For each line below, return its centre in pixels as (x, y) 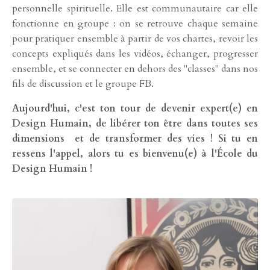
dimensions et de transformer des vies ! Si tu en (135, 139)
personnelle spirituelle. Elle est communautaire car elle (135, 9)
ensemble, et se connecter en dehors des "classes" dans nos (135, 69)
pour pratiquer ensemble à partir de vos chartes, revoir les (135, 39)
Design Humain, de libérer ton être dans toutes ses (135, 124)
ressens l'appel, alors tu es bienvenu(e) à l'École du (135, 154)
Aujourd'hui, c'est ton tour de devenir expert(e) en (135, 109)
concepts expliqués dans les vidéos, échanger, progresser (135, 54)
